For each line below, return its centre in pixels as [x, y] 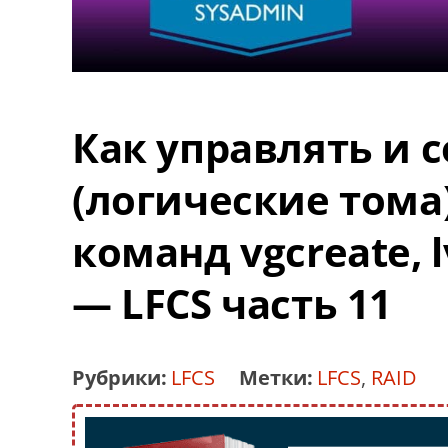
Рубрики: [119, 377]
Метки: [276, 377]
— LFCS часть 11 [232, 303]
